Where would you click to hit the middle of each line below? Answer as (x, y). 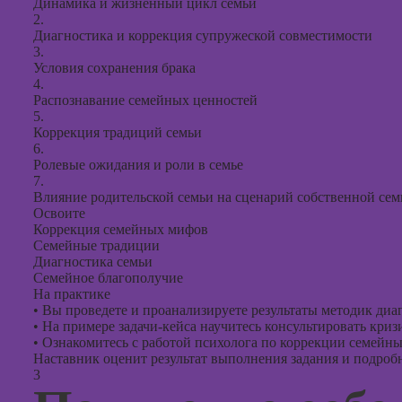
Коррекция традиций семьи (118, 132)
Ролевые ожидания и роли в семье (138, 165)
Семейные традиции (96, 245)
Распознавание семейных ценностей (145, 100)
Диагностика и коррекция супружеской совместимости (203, 35)
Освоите (59, 213)
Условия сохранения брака (114, 68)
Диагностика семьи (93, 262)
